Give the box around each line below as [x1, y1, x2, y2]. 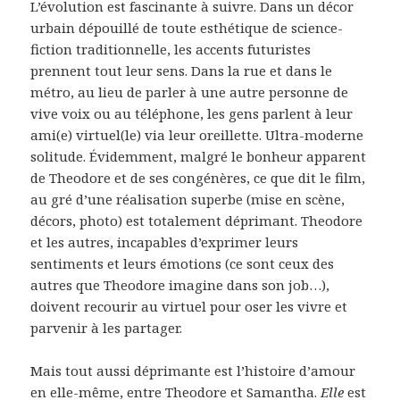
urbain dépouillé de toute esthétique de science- [30, 19, 344, 37]
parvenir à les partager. [30, 319, 183, 337]
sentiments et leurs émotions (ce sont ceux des [30, 254, 335, 273]
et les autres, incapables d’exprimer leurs [30, 233, 303, 252]
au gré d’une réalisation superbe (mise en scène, [30, 190, 346, 209]
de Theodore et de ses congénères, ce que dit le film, [30, 169, 366, 187]
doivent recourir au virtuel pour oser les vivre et [30, 297, 348, 316]
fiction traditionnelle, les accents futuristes [30, 40, 312, 59]
